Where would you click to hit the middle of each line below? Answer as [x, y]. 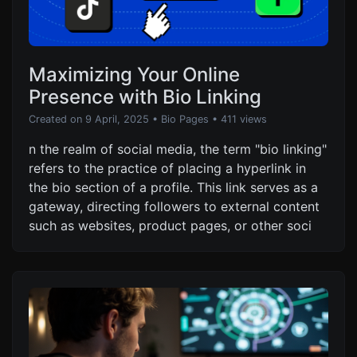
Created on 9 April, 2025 [89, 119]
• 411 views [239, 119]
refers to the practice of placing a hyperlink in [167, 168]
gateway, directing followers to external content [174, 206]
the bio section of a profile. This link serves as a [173, 187]
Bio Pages [185, 119]
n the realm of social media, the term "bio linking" [178, 149]
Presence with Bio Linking [145, 96]
